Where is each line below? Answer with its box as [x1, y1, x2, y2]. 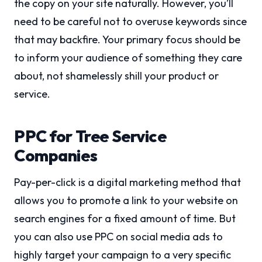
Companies [14, 145, 98, 166]
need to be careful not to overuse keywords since [14, 15, 247, 28]
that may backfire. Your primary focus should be [14, 33, 240, 46]
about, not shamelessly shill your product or [14, 69, 219, 82]
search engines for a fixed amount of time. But [14, 212, 236, 225]
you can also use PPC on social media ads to [14, 230, 223, 243]
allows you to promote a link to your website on [14, 194, 238, 207]
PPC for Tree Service [14, 126, 167, 146]
